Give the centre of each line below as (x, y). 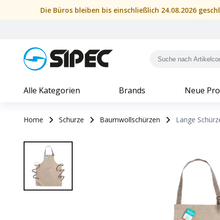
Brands (132, 90)
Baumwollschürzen (130, 120)
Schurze (71, 120)
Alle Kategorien (52, 90)
